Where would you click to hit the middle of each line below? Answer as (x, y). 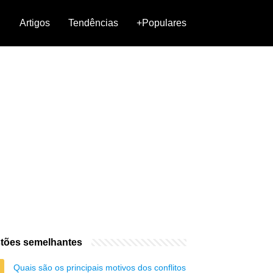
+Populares (161, 23)
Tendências (93, 23)
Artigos (35, 23)
